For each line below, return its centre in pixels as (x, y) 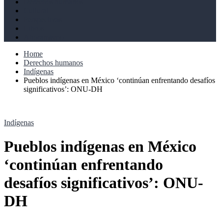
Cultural (36, 11)
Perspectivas (43, 19)
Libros (34, 28)
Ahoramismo (44, 37)
